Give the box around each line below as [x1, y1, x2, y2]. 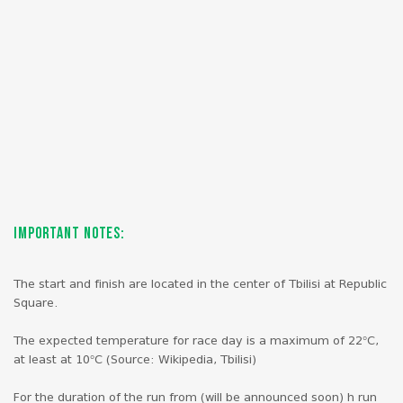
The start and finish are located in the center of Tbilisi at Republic [13, 277, 387, 291]
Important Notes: [13, 226, 126, 242]
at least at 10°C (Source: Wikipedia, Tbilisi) [13, 353, 256, 367]
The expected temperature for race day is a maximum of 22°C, [13, 334, 379, 348]
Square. [13, 296, 58, 310]
